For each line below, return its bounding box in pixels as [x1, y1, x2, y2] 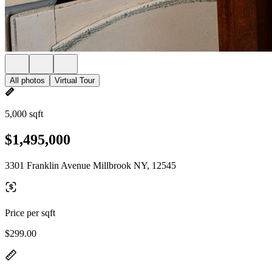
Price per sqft [5, 207, 55, 218]
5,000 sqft [5, 109, 43, 119]
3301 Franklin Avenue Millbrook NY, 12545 [5, 160, 176, 171]
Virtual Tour [55, 76, 95, 85]
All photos [10, 76, 45, 85]
